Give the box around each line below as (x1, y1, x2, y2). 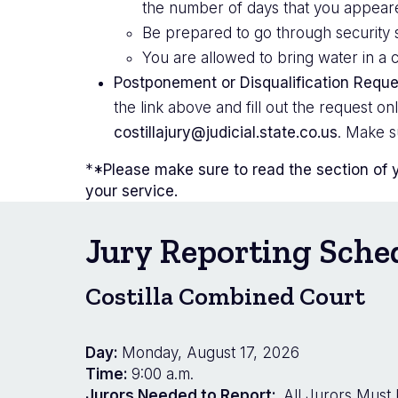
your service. (85, 181, 178, 200)
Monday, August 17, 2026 (122, 343, 299, 362)
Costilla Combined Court (85, 281, 365, 311)
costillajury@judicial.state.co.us (114, 123, 338, 141)
